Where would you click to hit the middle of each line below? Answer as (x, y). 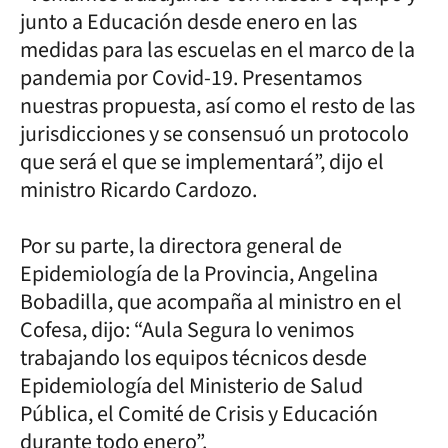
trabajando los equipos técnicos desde (193, 357)
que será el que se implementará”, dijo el (202, 161)
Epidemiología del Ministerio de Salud (191, 385)
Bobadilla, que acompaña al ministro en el (211, 301)
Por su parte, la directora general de (181, 245)
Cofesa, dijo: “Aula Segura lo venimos (187, 329)
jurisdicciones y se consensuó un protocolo (214, 133)
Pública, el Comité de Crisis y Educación (199, 413)
